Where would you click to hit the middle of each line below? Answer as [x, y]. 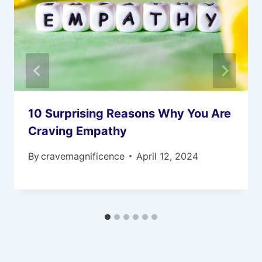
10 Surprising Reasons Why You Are [130, 113]
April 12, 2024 [168, 156]
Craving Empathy [77, 131]
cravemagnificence [83, 156]
